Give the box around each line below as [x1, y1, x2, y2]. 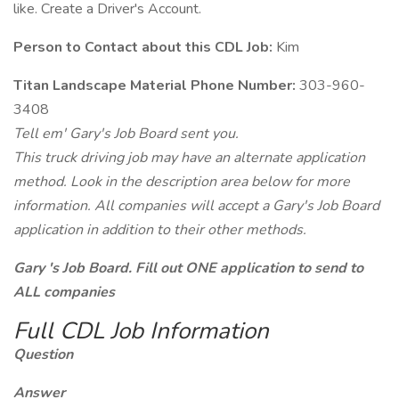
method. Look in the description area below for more [13, 172, 350, 191]
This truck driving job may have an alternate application [13, 148, 365, 167]
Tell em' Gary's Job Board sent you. [13, 124, 239, 143]
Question [13, 345, 73, 364]
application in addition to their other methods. [13, 220, 306, 240]
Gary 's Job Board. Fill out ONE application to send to [13, 258, 363, 278]
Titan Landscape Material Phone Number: [13, 76, 296, 95]
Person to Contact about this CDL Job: [13, 37, 273, 57]
